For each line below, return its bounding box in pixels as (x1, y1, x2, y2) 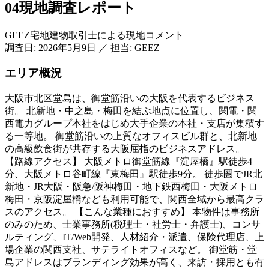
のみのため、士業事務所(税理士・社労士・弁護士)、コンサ (5, 219, 261, 229)
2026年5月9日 (38, 42, 96, 53)
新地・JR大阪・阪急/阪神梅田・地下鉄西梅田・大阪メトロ (5, 181, 258, 192)
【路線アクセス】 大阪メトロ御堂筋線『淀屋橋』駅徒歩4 (5, 156, 252, 166)
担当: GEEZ (110, 42, 160, 53)
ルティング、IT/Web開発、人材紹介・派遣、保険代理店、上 (5, 231, 264, 242)
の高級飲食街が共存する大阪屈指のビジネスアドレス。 (5, 143, 245, 154)
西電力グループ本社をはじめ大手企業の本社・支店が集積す (5, 118, 264, 128)
